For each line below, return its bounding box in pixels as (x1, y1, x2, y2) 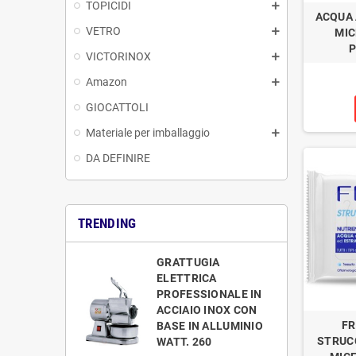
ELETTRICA (157, 271, 217, 284)
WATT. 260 (157, 335, 212, 348)
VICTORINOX (86, 49, 151, 63)
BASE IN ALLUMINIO (157, 319, 263, 332)
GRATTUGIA (157, 255, 220, 269)
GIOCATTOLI (86, 100, 149, 114)
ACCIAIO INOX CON (157, 303, 257, 316)
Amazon (86, 75, 127, 88)
